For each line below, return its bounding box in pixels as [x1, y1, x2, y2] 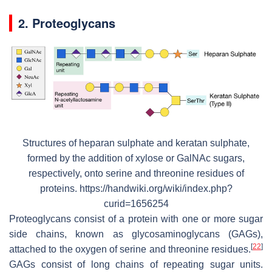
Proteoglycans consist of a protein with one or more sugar [9, 214, 263, 225]
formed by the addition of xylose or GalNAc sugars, [27, 153, 245, 164]
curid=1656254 [103, 199, 169, 209]
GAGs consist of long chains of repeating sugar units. [9, 259, 263, 270]
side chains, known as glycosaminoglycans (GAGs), [9, 229, 263, 240]
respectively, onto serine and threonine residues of [28, 168, 244, 179]
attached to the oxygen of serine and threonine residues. [9, 244, 251, 255]
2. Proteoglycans [18, 14, 115, 32]
